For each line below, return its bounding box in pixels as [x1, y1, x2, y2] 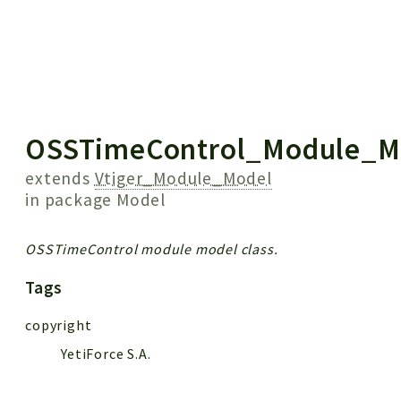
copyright [25, 315, 92, 334]
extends [25, 166, 95, 189]
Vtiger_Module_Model [94, 166, 272, 189]
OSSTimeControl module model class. [25, 239, 278, 258]
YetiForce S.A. [61, 344, 151, 363]
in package [25, 188, 117, 210]
